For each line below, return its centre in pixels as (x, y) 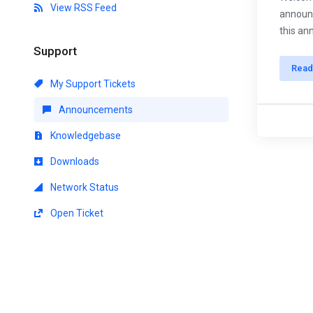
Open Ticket (76, 213)
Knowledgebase (85, 136)
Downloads (74, 161)
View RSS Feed (82, 8)
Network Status (83, 187)
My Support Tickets (92, 84)
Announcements (95, 110)
